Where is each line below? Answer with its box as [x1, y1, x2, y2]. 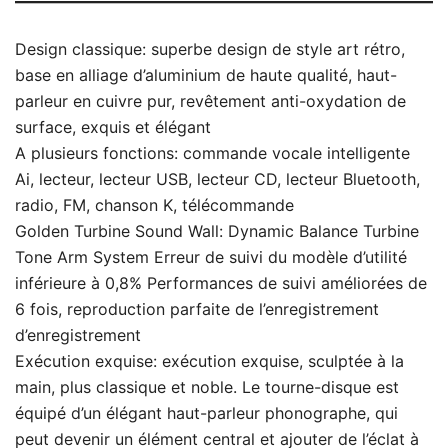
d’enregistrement [15, 324, 141, 345]
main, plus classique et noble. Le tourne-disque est [15, 376, 399, 397]
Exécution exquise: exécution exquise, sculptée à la [15, 350, 404, 371]
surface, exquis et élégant [15, 116, 211, 137]
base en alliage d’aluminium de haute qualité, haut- [15, 64, 397, 85]
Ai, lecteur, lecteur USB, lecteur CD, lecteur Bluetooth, [15, 168, 420, 189]
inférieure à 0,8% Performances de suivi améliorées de [15, 272, 427, 293]
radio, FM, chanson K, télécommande [15, 194, 294, 215]
